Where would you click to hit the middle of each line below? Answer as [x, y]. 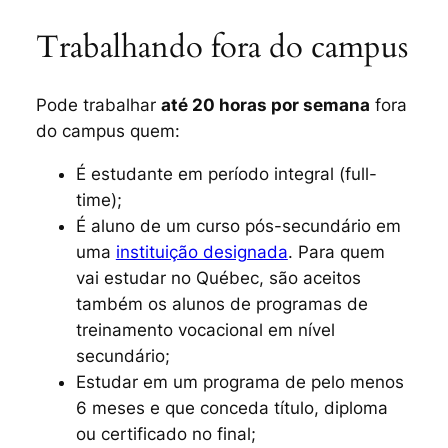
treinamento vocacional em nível [205, 329]
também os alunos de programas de [221, 303]
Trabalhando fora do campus [221, 47]
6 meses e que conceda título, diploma [231, 407]
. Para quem [336, 251]
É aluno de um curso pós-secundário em [238, 225]
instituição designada [201, 251]
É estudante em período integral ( [210, 173]
